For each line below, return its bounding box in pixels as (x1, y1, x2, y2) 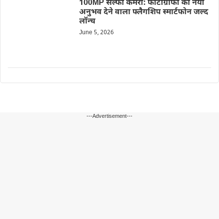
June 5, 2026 (79, 29, 114, 37)
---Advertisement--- (87, 112, 132, 120)
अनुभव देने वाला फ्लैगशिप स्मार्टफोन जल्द (79, 7, 208, 18)
